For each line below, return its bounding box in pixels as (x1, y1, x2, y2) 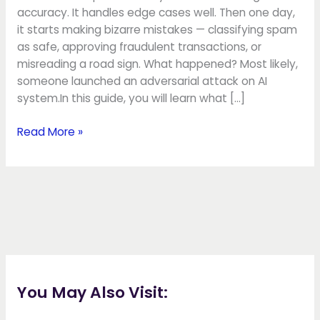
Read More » (16, 124, 83, 140)
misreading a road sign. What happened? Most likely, (16, 56, 298, 72)
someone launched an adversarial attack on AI (16, 74, 267, 89)
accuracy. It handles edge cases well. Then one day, (16, 5, 295, 21)
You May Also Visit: (16, 281, 168, 304)
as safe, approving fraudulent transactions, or (16, 39, 261, 55)
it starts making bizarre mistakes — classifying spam (16, 22, 297, 38)
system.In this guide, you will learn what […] (16, 91, 245, 106)
